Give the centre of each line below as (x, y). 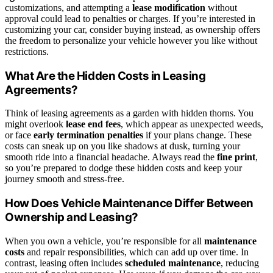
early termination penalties (88, 135)
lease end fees (93, 124)
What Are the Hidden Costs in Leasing (105, 76)
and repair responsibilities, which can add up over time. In (136, 252)
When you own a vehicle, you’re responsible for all (105, 241)
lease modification (169, 7)
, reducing (240, 263)
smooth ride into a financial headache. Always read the (111, 157)
